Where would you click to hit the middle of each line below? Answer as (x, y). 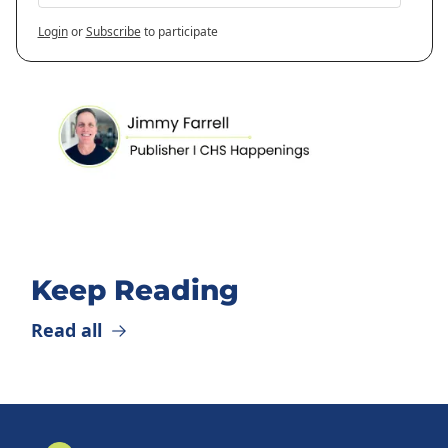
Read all (66, 329)
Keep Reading (134, 289)
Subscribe (113, 32)
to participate (180, 32)
